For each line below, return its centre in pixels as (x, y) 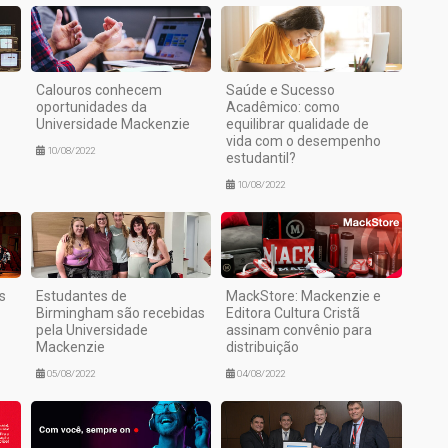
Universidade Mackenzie (112, 123)
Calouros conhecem (98, 89)
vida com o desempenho (304, 140)
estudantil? (261, 157)
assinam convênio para (299, 329)
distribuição (263, 346)
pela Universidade (91, 329)
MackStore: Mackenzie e (304, 295)
